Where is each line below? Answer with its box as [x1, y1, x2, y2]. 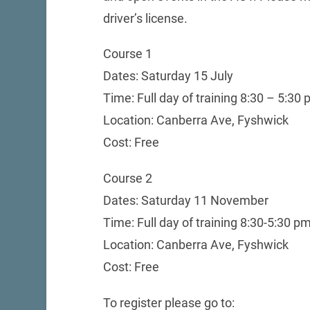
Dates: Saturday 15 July [102, 69, 233, 84]
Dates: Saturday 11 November [102, 193, 268, 208]
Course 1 [102, 46, 152, 62]
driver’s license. [102, 10, 188, 26]
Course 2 [102, 171, 152, 186]
